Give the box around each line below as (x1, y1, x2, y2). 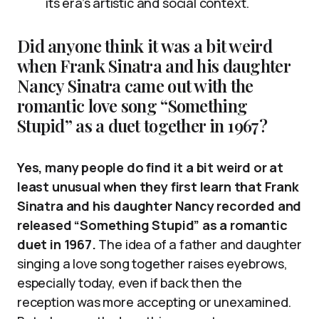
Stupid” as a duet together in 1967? (17, 113, 267, 137)
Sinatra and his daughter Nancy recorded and (17, 197, 302, 214)
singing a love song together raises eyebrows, (17, 254, 288, 272)
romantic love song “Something (17, 93, 248, 117)
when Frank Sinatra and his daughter (17, 53, 290, 77)
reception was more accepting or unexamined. (17, 293, 292, 310)
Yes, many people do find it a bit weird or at (17, 158, 283, 176)
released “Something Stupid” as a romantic (17, 216, 288, 234)
